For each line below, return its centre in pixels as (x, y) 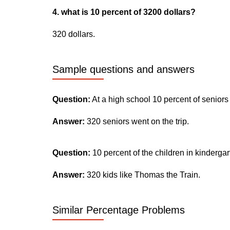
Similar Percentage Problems (119, 210)
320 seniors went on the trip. (137, 121)
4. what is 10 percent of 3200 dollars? (124, 12)
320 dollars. (74, 34)
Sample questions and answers (123, 69)
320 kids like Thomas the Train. (142, 175)
